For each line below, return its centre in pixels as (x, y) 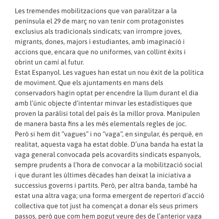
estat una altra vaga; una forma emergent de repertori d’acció (109, 196)
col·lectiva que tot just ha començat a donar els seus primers (106, 206)
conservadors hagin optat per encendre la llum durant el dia (107, 93)
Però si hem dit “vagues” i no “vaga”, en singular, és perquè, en (109, 134)
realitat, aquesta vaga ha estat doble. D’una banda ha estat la (109, 144)
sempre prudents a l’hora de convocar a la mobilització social (109, 165)
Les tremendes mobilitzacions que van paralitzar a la (96, 11)
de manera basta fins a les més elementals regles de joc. (101, 124)
